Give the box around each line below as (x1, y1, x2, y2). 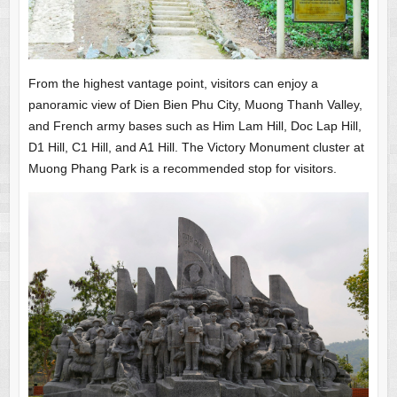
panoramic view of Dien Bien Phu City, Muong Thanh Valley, (27, 97, 362, 112)
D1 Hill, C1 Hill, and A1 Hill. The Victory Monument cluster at (27, 139, 364, 154)
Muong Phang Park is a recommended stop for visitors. (27, 160, 337, 175)
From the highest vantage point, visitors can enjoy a (27, 75, 318, 90)
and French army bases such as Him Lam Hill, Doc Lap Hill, (27, 118, 362, 133)
